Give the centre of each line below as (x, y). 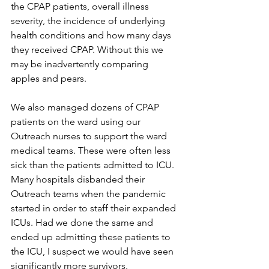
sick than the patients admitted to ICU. (94, 165)
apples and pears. (49, 78)
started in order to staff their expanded (95, 208)
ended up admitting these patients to (92, 237)
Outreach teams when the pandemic (89, 194)
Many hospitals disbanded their (79, 179)
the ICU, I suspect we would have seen (93, 251)
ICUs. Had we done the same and (83, 222)
